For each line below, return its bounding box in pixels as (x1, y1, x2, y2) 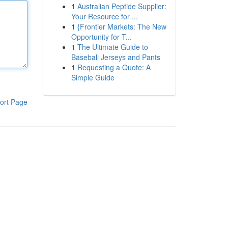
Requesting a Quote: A (77, 62, 151, 72)
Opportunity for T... (71, 32, 132, 42)
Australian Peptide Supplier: (77, 1, 166, 11)
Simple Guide (71, 72, 115, 82)
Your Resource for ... (71, 11, 138, 21)
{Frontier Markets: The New (77, 21, 166, 32)
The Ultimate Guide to (77, 42, 148, 52)
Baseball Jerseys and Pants (71, 52, 160, 62)
